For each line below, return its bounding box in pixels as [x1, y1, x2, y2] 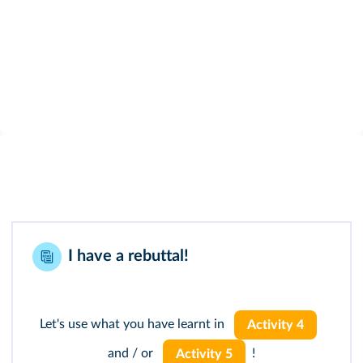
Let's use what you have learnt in [39, 318, 228, 331]
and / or [107, 347, 156, 361]
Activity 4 [246, 318, 305, 331]
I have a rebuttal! [68, 248, 189, 265]
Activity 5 [175, 348, 233, 361]
